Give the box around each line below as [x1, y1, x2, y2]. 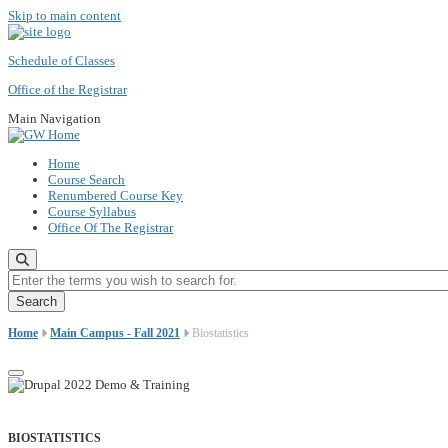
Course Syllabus [48, 204, 136, 219]
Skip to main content [8, 8, 121, 23]
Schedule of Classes [8, 53, 115, 68]
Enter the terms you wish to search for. [7, 269, 211, 284]
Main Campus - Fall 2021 [50, 326, 180, 340]
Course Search [48, 172, 125, 187]
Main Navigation [8, 111, 101, 126]
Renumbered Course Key [48, 188, 183, 203]
